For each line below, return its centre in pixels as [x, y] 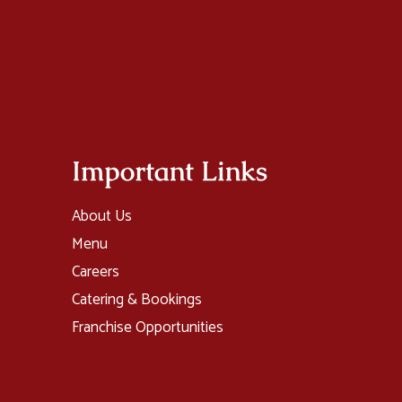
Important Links [170, 171]
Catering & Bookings [137, 300]
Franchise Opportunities [148, 328]
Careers [96, 272]
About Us [102, 216]
